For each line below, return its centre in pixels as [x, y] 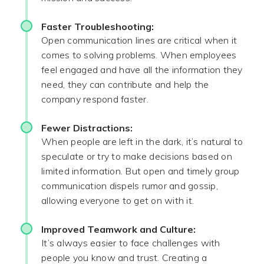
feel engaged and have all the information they [142, 70]
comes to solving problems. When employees [139, 55]
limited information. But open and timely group [141, 171]
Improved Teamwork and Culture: [118, 229]
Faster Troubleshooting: [98, 27]
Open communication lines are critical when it [139, 40]
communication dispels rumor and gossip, [130, 186]
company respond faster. [95, 99]
